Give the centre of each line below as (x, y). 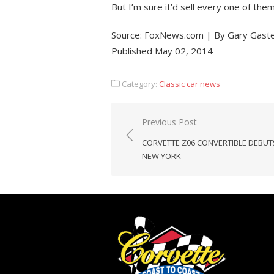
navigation (156, 140)
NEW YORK (161, 156)
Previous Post (169, 122)
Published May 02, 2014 (162, 50)
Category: (139, 83)
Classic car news (190, 83)
